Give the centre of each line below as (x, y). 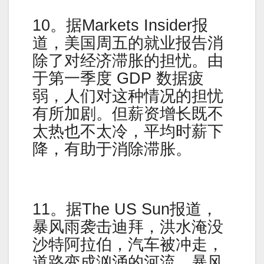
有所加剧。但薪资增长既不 (128, 114)
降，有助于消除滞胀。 (112, 149)
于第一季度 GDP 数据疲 (118, 79)
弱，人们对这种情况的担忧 (128, 96)
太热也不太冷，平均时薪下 (128, 132)
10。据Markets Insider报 (120, 26)
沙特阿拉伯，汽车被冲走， (128, 244)
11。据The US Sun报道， (125, 209)
